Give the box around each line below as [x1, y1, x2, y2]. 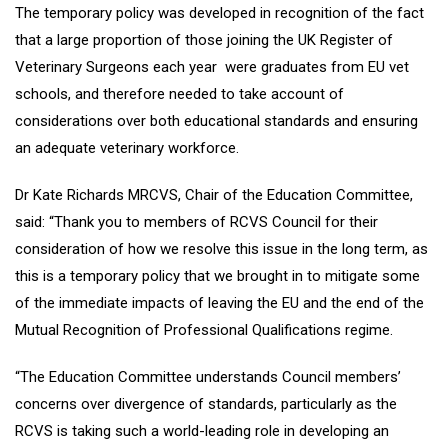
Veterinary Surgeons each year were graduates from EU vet [15, 58, 409, 77]
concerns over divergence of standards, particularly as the [15, 395, 397, 414]
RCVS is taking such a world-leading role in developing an [15, 422, 389, 441]
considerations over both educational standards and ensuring [15, 112, 418, 131]
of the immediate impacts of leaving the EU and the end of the [15, 294, 424, 313]
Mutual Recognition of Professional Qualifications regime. [15, 321, 393, 340]
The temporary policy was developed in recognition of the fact [15, 4, 424, 23]
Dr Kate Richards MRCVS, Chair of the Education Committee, [15, 186, 413, 205]
